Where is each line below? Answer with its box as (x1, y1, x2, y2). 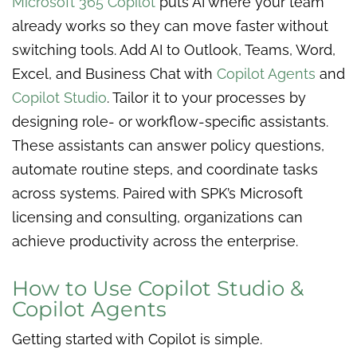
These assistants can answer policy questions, (12, 136, 324, 154)
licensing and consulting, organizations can (12, 208, 303, 226)
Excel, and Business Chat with (12, 65, 217, 82)
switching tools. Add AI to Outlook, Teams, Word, (12, 41, 335, 58)
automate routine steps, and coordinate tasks (12, 160, 318, 178)
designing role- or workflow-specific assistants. (12, 112, 328, 130)
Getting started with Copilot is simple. (12, 330, 262, 347)
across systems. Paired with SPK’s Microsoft (12, 184, 303, 202)
